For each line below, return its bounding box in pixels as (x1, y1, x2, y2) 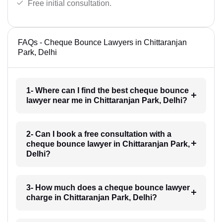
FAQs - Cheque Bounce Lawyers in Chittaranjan (18, 38, 187, 47)
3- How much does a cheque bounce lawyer (26, 183, 190, 192)
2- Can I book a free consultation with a (26, 130, 171, 139)
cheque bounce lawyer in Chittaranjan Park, (26, 140, 190, 149)
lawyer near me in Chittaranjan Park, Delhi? (26, 96, 187, 105)
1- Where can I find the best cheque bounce (26, 86, 189, 95)
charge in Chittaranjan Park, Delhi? (26, 193, 157, 202)
